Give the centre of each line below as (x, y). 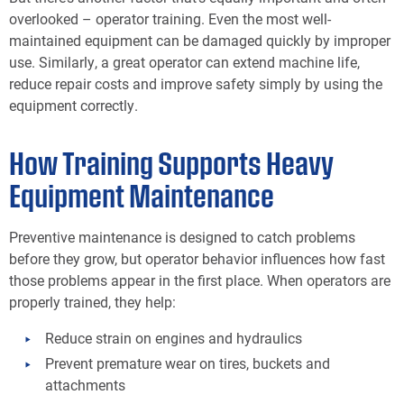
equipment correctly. (73, 106)
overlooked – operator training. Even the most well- (170, 19)
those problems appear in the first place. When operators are (200, 280)
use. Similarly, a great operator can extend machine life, (184, 62)
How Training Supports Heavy (171, 162)
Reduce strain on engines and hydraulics (174, 337)
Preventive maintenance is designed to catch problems (182, 236)
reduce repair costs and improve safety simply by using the (196, 84)
